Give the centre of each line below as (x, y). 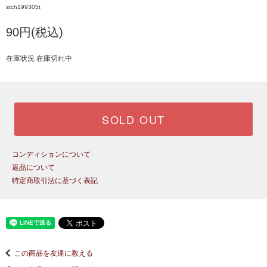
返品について (33, 167)
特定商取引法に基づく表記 (55, 181)
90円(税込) (35, 32)
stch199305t (23, 7)
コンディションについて (51, 154)
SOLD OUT (133, 119)
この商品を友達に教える (54, 253)
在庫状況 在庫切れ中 (39, 58)
